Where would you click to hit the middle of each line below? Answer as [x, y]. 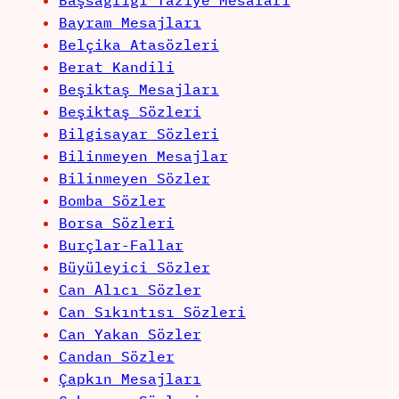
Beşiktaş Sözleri [130, 112]
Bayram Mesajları [130, 23]
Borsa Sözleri [116, 223]
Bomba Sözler [112, 201]
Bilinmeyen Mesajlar [143, 156]
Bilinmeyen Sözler [134, 179]
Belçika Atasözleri [138, 45]
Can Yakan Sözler [130, 334]
